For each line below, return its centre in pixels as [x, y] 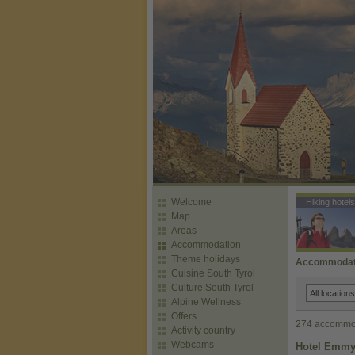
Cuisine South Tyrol [213, 273]
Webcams [193, 345]
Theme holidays [206, 259]
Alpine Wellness [206, 302]
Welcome [191, 202]
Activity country [203, 330]
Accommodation [206, 245]
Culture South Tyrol [212, 288]
